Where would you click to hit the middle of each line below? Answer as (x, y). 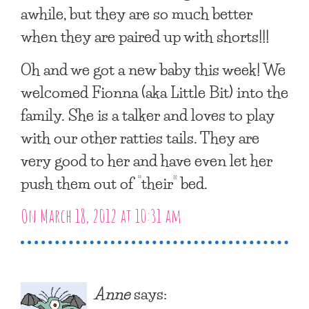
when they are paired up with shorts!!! (145, 36)
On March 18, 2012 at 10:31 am (101, 216)
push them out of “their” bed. (114, 182)
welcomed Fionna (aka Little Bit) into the (154, 91)
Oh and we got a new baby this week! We (153, 69)
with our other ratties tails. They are (140, 137)
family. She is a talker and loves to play (148, 114)
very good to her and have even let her (147, 160)
